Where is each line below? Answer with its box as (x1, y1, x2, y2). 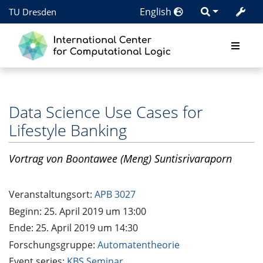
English (140, 5, 174, 18)
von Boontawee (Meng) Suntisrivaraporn (43, 151, 232, 166)
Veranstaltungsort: (9, 188, 95, 201)
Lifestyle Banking (9, 119, 127, 141)
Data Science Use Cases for (9, 101, 203, 123)
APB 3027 (95, 188, 136, 201)
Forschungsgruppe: (9, 238, 97, 251)
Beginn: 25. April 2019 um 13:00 (9, 204, 146, 218)
